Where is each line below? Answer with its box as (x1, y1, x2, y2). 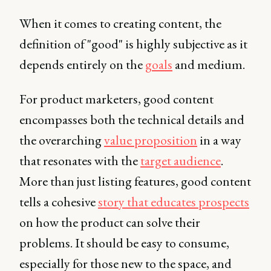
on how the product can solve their (19, 214, 200, 231)
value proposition (104, 131, 197, 149)
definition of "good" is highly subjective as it (19, 35, 247, 53)
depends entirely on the (19, 56, 145, 73)
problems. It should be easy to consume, (19, 234, 229, 252)
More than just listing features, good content (19, 172, 251, 190)
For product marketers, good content (19, 90, 214, 108)
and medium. (172, 56, 247, 73)
